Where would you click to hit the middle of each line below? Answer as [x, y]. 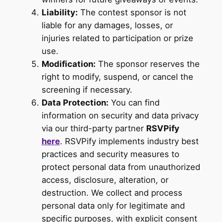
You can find [134, 103]
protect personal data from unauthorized [121, 167]
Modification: [68, 64]
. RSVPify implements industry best [129, 141]
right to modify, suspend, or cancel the [117, 77]
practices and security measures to [110, 154]
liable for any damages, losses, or [107, 26]
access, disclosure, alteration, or [105, 180]
